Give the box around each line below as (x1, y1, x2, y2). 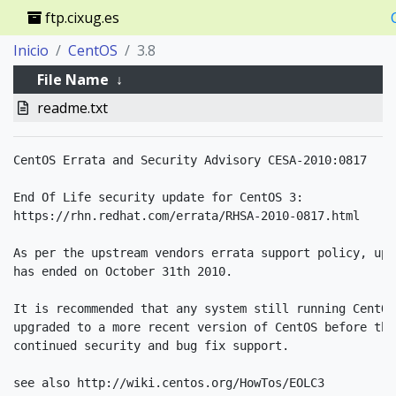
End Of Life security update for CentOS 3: (13, 190, 303, 204)
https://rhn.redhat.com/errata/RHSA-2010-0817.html (13, 209, 360, 223)
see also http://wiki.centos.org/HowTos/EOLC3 (13, 376, 324, 390)
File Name (36, 70, 109, 89)
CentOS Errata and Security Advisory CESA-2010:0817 (13, 153, 367, 167)
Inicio (13, 41, 49, 60)
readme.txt (36, 98, 108, 118)
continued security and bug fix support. (13, 339, 289, 353)
